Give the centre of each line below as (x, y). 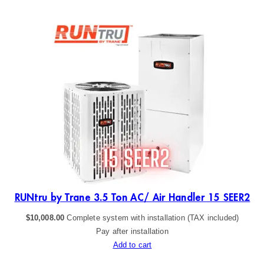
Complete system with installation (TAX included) (153, 217)
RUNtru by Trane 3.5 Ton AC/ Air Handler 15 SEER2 (132, 197)
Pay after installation (132, 231)
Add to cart (132, 245)
